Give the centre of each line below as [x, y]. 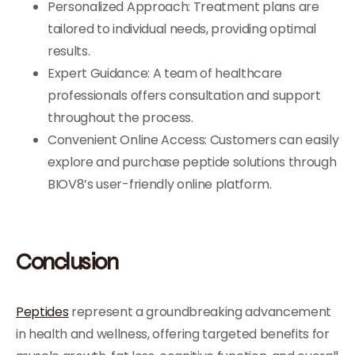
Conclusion [67, 261]
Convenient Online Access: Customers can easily [193, 140]
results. [69, 51]
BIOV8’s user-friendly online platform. [160, 184]
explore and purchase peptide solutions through [192, 162]
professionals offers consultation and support [184, 95]
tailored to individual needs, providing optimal [182, 29]
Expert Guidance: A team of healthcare [165, 73]
